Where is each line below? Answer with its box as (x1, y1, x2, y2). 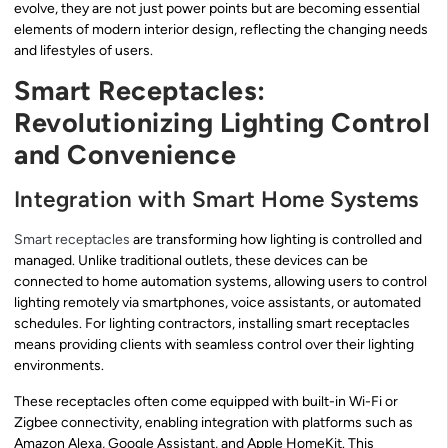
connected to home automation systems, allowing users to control (14, 273, 427, 291)
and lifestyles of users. (14, 42, 153, 60)
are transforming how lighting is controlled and (130, 231, 422, 249)
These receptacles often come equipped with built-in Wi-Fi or (14, 392, 398, 410)
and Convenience (14, 138, 237, 172)
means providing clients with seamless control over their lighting (14, 336, 414, 354)
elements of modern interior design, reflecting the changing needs (14, 21, 428, 39)
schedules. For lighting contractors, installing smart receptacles (14, 315, 410, 333)
